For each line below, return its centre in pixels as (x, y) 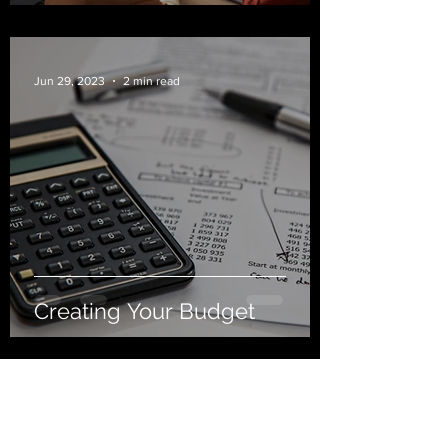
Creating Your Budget (144, 311)
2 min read (151, 81)
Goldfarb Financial (160, 416)
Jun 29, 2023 (69, 81)
